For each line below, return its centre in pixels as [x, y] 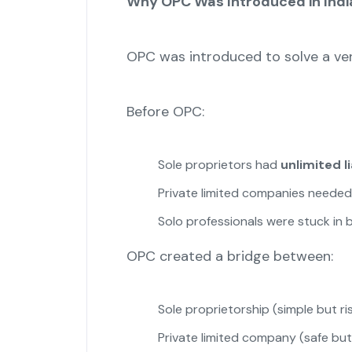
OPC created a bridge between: [229, 257]
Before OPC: [165, 112]
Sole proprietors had [219, 165]
